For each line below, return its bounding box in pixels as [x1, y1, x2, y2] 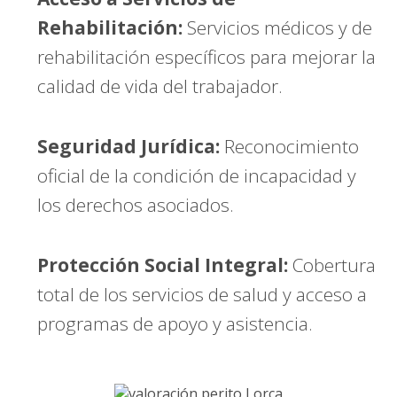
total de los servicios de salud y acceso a [37, 281, 368, 307]
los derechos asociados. [37, 191, 235, 217]
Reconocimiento [220, 133, 360, 159]
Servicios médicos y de [183, 14, 373, 40]
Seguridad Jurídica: [37, 133, 221, 159]
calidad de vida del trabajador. [37, 73, 284, 98]
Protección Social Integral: [37, 252, 289, 277]
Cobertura [288, 252, 377, 277]
